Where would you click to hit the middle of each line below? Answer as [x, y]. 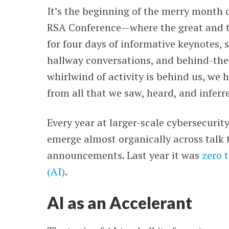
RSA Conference [84, 27]
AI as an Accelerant [120, 203]
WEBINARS [171, 25]
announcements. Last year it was [125, 155]
